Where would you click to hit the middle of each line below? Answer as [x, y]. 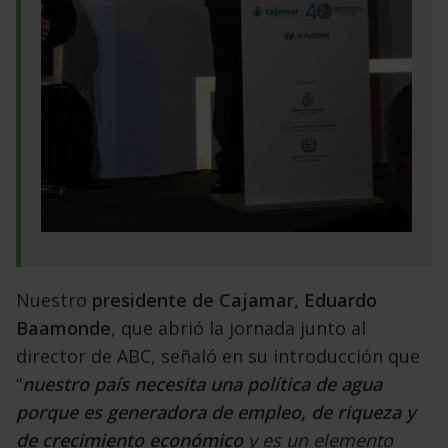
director [53, 356]
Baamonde [63, 328]
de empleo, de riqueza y [313, 412]
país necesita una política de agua [237, 384]
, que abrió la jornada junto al [238, 328]
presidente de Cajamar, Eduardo [234, 300]
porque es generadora [113, 412]
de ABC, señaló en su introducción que [255, 356]
